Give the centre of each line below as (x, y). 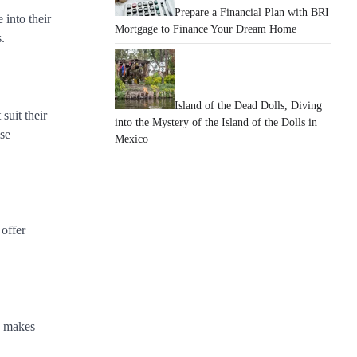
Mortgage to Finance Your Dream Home (206, 29)
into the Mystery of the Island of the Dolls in (216, 122)
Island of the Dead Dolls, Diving (248, 106)
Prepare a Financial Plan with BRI (252, 12)
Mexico (131, 139)
